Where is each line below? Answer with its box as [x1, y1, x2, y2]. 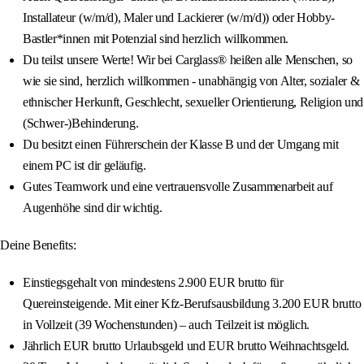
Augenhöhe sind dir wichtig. [23, 201, 162, 215]
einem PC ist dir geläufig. [23, 158, 146, 173]
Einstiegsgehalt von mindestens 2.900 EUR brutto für [23, 275, 284, 290]
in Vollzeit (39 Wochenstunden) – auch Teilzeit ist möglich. [23, 318, 310, 332]
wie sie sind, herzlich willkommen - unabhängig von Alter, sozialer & [23, 74, 360, 89]
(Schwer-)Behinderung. [23, 116, 139, 131]
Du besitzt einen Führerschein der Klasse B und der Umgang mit [23, 137, 339, 152]
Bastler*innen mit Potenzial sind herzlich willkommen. [23, 32, 289, 46]
